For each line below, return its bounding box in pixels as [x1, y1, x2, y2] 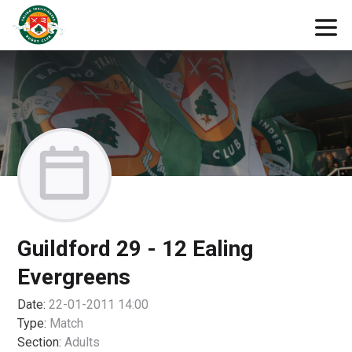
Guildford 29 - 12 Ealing [17, 236, 254, 262]
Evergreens [17, 264, 131, 290]
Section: [17, 335, 62, 350]
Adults [64, 335, 101, 350]
